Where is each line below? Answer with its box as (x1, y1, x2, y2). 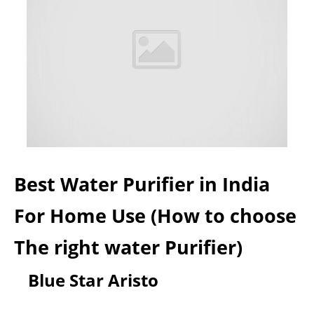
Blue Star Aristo (28, 268, 158, 292)
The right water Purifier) (14, 234, 243, 261)
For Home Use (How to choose (14, 203, 296, 229)
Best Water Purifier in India (14, 171, 270, 198)
